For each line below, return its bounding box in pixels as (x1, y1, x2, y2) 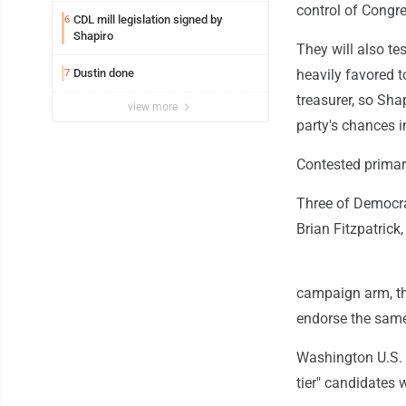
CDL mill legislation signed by (73, 13, 222, 27)
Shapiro (73, 29, 113, 43)
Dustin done (73, 66, 134, 81)
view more (128, 101, 180, 114)
